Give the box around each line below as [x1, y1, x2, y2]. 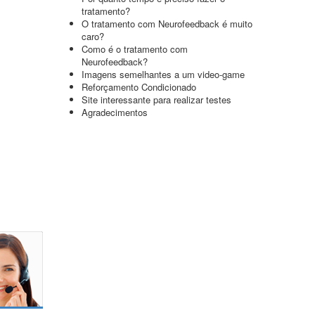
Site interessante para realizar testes [82, 93, 231, 106]
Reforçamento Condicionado [82, 80, 196, 94]
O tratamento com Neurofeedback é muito [82, 17, 252, 30]
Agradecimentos [82, 105, 148, 119]
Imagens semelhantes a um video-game [82, 67, 245, 81]
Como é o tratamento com [82, 42, 188, 56]
